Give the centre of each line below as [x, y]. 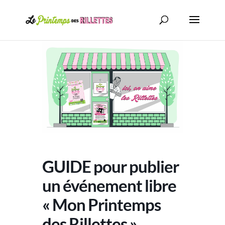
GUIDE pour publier [110, 166]
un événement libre [109, 185]
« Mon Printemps [101, 204]
